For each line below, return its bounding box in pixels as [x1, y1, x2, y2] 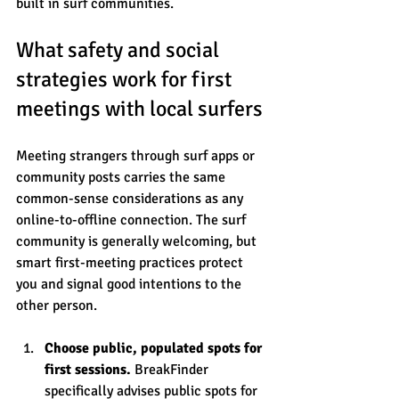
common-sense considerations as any [16, 189, 247, 208]
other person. [16, 296, 97, 314]
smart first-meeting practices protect [16, 253, 247, 272]
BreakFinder [131, 360, 212, 379]
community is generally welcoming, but [16, 232, 260, 250]
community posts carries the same [16, 167, 229, 186]
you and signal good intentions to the [16, 274, 245, 293]
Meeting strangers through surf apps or [16, 146, 258, 165]
